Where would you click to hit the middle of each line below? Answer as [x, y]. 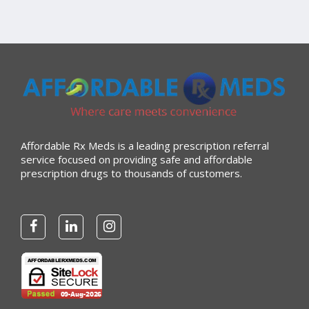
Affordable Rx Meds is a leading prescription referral [145, 145]
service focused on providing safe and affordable [137, 159]
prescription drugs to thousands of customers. [131, 173]
